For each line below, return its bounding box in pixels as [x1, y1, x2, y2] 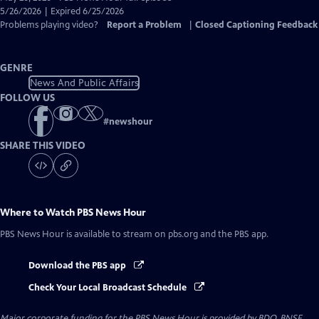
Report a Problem [107, 19, 182, 31]
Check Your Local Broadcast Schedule [28, 281, 189, 293]
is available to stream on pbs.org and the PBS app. [64, 229, 268, 241]
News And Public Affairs [29, 76, 139, 89]
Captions [84, 19, 120, 30]
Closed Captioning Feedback [195, 19, 318, 31]
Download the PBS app [28, 260, 128, 272]
